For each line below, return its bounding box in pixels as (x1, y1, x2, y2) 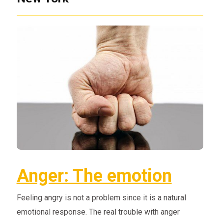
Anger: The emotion (16, 165, 172, 186)
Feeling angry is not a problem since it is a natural (16, 192, 186, 202)
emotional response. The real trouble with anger (16, 207, 180, 217)
